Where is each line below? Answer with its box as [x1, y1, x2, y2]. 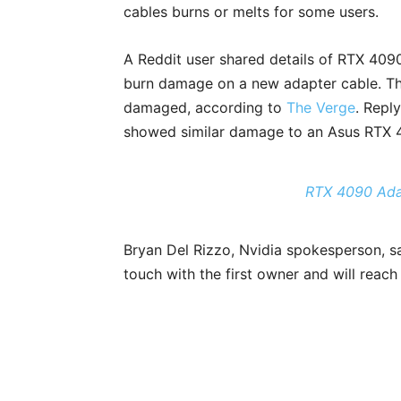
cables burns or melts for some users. [124, 3, 379, 21]
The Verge [286, 98, 355, 117]
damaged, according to [124, 98, 286, 117]
